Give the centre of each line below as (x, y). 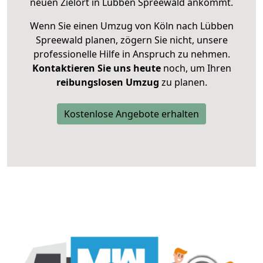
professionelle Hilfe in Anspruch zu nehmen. (131, 54)
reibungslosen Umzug (107, 82)
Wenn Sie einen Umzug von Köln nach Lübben (131, 26)
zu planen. (183, 82)
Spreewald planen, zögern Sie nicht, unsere (131, 40)
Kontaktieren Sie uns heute (96, 68)
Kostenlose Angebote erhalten (131, 114)
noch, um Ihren (196, 68)
